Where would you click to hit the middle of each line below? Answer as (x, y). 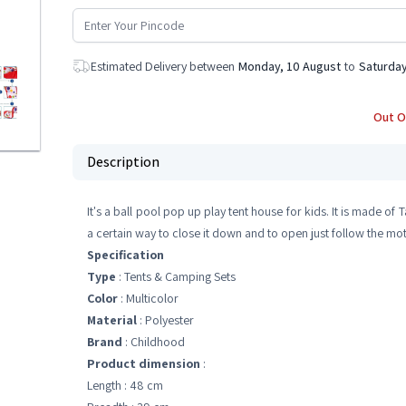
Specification (126, 255)
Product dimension (144, 363)
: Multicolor (148, 298)
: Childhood (154, 342)
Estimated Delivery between (163, 66)
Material (112, 320)
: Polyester (165, 320)
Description (123, 162)
